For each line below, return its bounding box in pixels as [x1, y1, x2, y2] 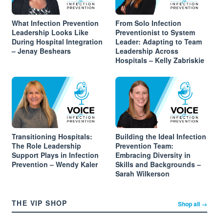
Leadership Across [115, 45, 178, 56]
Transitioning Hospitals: [12, 131, 92, 142]
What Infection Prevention [12, 18, 99, 28]
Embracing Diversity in [115, 150, 191, 160]
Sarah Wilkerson [115, 169, 170, 179]
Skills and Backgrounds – [115, 159, 201, 170]
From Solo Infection [115, 18, 181, 28]
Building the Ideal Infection [115, 131, 206, 142]
